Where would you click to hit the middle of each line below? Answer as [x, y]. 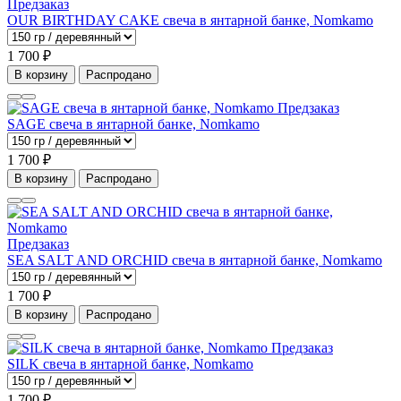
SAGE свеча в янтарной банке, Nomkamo [133, 124]
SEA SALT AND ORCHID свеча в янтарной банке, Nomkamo [195, 260]
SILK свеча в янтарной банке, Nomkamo [130, 364]
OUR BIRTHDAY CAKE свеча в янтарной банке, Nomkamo [190, 21]
